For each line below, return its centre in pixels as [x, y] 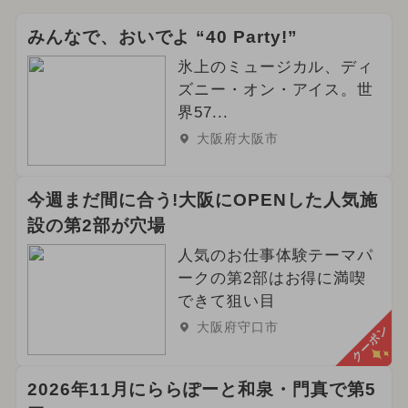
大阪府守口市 [237, 327]
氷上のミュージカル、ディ [275, 66]
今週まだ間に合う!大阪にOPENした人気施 [202, 200]
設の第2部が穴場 [96, 226]
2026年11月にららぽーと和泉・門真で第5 [201, 390]
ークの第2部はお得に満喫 [272, 279]
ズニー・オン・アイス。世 [275, 89]
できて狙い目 [226, 301]
